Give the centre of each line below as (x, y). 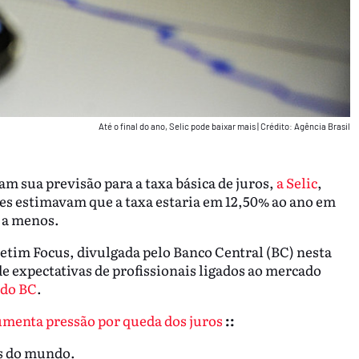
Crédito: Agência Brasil (305, 126)
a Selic (296, 183)
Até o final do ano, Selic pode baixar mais (177, 126)
